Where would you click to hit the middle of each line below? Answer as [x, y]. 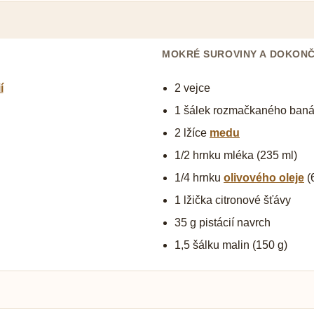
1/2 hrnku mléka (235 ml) [236, 156]
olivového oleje [264, 178]
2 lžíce [192, 133]
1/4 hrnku [199, 178]
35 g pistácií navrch [223, 223]
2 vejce [192, 88]
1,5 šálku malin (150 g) [231, 245]
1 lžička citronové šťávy [233, 200]
